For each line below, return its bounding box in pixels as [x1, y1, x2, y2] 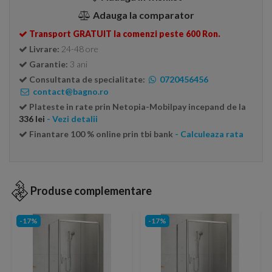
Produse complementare [30, 184, 152, 197]
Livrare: [29, 44, 61, 54]
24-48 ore [61, 44, 98, 54]
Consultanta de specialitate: [27, 74, 147, 84]
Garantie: [29, 59, 70, 69]
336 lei [19, 114, 45, 124]
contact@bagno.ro [31, 86, 109, 97]
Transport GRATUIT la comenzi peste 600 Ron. [29, 29, 220, 39]
